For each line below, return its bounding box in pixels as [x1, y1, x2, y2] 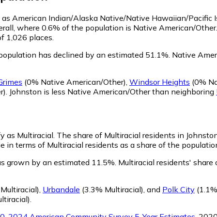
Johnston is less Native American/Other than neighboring [9, 86, 216, 96]
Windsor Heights [129, 77, 190, 87]
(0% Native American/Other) [22, 77, 126, 87]
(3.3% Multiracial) [80, 184, 143, 194]
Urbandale [43, 184, 80, 194]
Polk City [162, 184, 195, 194]
